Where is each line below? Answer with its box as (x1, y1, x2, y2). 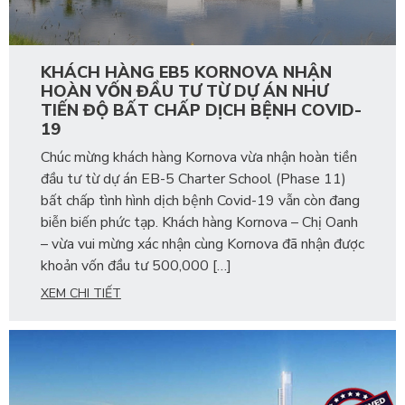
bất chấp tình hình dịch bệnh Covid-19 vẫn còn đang (41, 191, 360, 212)
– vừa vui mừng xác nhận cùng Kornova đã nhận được (41, 234, 364, 255)
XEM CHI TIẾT (41, 285, 121, 303)
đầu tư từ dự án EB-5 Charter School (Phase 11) (41, 169, 346, 190)
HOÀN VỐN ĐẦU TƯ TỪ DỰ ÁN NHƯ (41, 80, 328, 103)
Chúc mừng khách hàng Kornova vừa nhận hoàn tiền (41, 147, 357, 168)
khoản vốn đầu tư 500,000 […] (41, 256, 231, 277)
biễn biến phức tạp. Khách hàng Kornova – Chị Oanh (41, 212, 358, 233)
